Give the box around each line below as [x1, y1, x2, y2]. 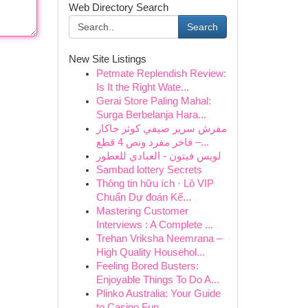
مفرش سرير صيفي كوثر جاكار [96, 123, 227, 134]
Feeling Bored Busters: [96, 261, 199, 272]
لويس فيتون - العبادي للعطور [96, 151, 221, 162]
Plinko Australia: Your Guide [96, 288, 221, 299]
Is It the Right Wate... [96, 82, 189, 93]
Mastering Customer [96, 206, 188, 217]
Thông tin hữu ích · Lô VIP [96, 178, 214, 189]
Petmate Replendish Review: [96, 68, 226, 79]
